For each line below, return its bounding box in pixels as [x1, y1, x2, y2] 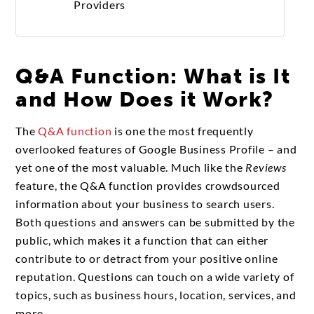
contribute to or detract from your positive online [15, 251, 278, 265]
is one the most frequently [111, 123, 254, 137]
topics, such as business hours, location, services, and [15, 287, 296, 301]
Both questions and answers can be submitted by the [15, 214, 295, 228]
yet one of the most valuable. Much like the [15, 160, 246, 174]
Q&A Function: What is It [15, 63, 291, 89]
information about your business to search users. [15, 196, 275, 210]
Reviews [245, 160, 287, 174]
